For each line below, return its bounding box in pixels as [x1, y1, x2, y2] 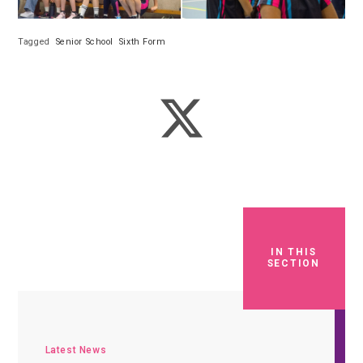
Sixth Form [118, 36, 166, 47]
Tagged [18, 36, 50, 47]
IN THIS [271, 246, 317, 258]
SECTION [267, 258, 321, 269]
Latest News [45, 344, 107, 356]
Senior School [55, 36, 113, 47]
